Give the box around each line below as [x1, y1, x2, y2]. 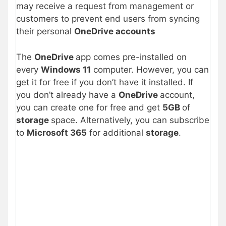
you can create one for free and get [16, 102, 162, 112]
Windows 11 [41, 64, 91, 75]
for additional [87, 127, 146, 138]
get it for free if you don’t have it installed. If [16, 77, 193, 87]
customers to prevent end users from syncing [16, 14, 200, 24]
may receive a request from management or [16, 1, 194, 12]
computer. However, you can [91, 64, 209, 75]
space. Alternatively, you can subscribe [51, 115, 209, 125]
